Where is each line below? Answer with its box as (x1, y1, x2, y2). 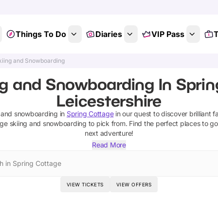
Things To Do (15, 29, 66, 39)
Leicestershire (56, 91, 162, 110)
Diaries (95, 29, 122, 39)
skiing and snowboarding (9, 119, 87, 127)
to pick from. (86, 119, 127, 127)
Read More (92, 141, 126, 149)
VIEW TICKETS (66, 182, 104, 187)
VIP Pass (151, 29, 184, 39)
